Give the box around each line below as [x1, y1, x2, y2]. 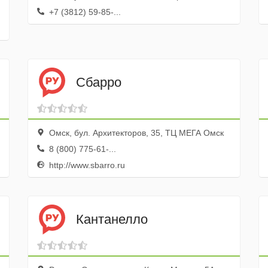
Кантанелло [75, 211, 148, 227]
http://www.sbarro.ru [46, 160, 125, 170]
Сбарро [75, 74, 121, 90]
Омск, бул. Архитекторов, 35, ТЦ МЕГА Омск [46, 128, 224, 138]
